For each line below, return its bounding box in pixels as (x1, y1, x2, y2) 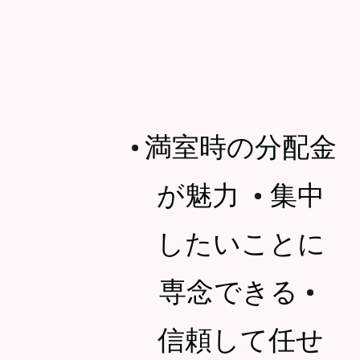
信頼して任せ (157, 317, 325, 358)
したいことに (156, 221, 325, 261)
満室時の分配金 (145, 125, 337, 165)
